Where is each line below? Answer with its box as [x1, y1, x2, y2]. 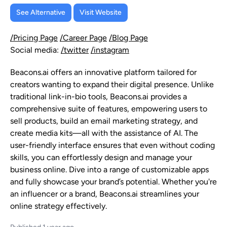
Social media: [10, 45, 61, 55]
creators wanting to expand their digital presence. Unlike [10, 80, 214, 90]
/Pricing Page [10, 33, 58, 43]
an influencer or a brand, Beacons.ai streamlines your [10, 189, 199, 199]
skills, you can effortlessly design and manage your [10, 153, 192, 163]
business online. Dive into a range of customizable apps [10, 165, 209, 175]
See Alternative [16, 8, 65, 17]
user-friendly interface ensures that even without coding [10, 140, 215, 150]
